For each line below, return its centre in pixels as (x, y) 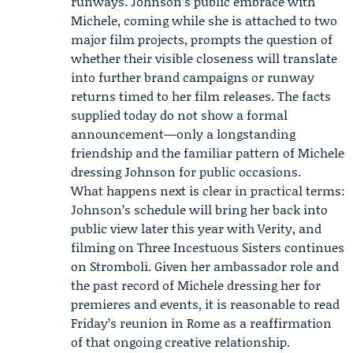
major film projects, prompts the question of (202, 39)
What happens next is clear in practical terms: (208, 190)
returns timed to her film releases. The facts (201, 96)
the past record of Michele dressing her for (196, 285)
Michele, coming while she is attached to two (204, 20)
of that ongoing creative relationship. (180, 342)
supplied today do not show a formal (179, 115)
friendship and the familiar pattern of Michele (208, 152)
